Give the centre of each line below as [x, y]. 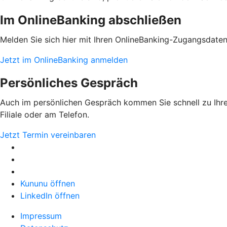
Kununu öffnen [48, 183]
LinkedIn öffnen [50, 195]
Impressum [41, 216]
